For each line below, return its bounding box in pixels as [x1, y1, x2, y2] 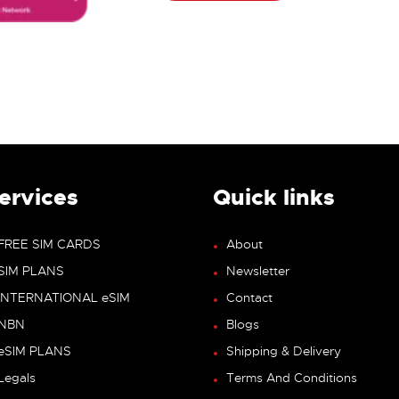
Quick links [213, 182, 335, 212]
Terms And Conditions [226, 370, 357, 387]
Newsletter [226, 263, 289, 280]
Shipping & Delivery [226, 343, 341, 360]
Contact [226, 289, 273, 306]
